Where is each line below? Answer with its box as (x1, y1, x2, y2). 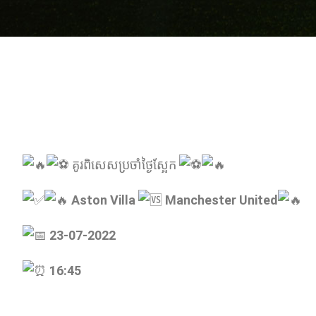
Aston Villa (71, 193, 138, 207)
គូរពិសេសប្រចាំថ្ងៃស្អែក (69, 157, 179, 172)
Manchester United (165, 193, 278, 207)
